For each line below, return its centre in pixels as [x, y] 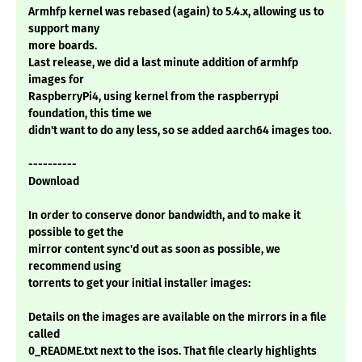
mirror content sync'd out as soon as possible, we [154, 250]
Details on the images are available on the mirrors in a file [177, 318]
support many [64, 29]
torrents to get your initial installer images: [139, 284]
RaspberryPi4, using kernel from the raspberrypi [154, 97]
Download [54, 182]
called [44, 335]
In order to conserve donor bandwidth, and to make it [164, 216]
